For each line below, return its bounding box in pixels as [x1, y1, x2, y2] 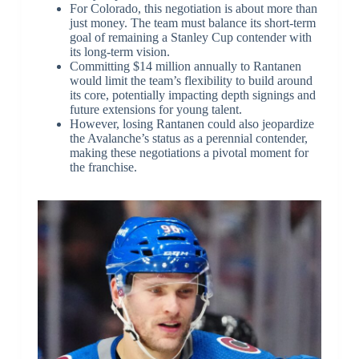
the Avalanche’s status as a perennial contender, [69, 131, 308, 145]
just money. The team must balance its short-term [69, 15, 316, 30]
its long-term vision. [69, 44, 170, 58]
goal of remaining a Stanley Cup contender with [69, 30, 312, 44]
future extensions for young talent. [69, 102, 242, 116]
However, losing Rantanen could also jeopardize [69, 116, 314, 131]
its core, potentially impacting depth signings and [69, 87, 316, 102]
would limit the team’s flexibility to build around [69, 73, 313, 87]
